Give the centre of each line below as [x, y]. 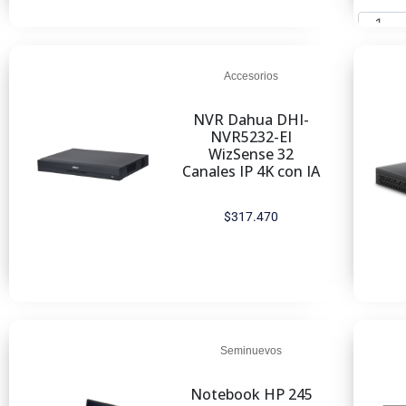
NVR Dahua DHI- [251, 120]
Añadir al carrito [81, 342]
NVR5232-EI [251, 137]
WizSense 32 [251, 154]
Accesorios [251, 76]
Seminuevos [251, 351]
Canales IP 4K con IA [251, 171]
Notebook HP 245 [251, 394]
